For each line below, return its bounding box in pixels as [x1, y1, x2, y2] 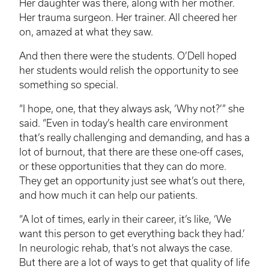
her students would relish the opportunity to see [19, 65, 238, 76]
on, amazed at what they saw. [19, 26, 153, 38]
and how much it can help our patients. [19, 190, 198, 201]
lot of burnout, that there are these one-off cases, [19, 147, 244, 158]
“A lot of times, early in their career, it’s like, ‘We [19, 214, 231, 225]
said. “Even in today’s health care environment [19, 118, 228, 129]
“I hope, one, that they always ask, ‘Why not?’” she [19, 103, 244, 115]
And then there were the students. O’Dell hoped [19, 50, 237, 62]
